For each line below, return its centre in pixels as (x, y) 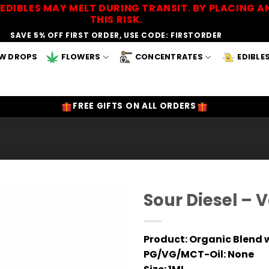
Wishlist (98, 236)
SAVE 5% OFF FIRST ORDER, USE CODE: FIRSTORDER (116, 35)
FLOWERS (81, 57)
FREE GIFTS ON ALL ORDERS (134, 106)
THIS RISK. (116, 20)
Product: (165, 240)
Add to (98, 225)
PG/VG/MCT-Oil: (185, 255)
